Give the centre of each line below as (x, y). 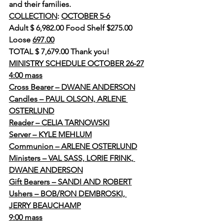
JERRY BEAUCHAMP (45, 205)
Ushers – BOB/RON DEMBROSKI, (68, 194)
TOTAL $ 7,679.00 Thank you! (59, 52)
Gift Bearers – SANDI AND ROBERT (70, 182)
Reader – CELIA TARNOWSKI (59, 123)
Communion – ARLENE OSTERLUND (73, 146)
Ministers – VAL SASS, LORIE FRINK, (72, 158)
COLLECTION (33, 16)
